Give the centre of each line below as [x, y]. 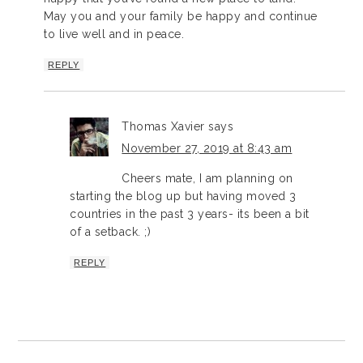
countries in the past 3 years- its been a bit [190, 214]
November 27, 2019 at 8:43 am [207, 148]
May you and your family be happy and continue [181, 16]
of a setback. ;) [111, 231]
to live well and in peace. [114, 34]
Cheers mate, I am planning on [207, 178]
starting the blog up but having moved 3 [183, 196]
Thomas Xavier [163, 126]
